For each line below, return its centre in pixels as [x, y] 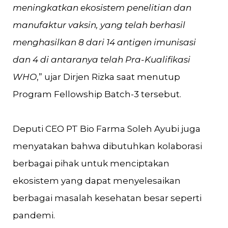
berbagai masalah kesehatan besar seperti [107, 198]
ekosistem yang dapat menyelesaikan [97, 181]
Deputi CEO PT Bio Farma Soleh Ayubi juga [107, 129]
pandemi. [34, 215]
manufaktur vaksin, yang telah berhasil [99, 25]
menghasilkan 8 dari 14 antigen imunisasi [104, 42]
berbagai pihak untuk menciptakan [91, 163]
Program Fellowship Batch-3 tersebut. [97, 94]
